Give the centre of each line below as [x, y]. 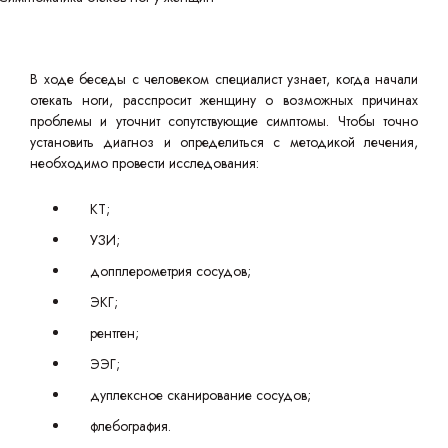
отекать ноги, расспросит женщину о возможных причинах [224, 100]
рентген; [114, 333]
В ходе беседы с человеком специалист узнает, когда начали [224, 79]
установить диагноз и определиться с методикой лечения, [224, 142]
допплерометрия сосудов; [170, 271]
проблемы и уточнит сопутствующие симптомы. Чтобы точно [224, 121]
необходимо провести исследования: [144, 163]
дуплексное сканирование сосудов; [200, 395]
